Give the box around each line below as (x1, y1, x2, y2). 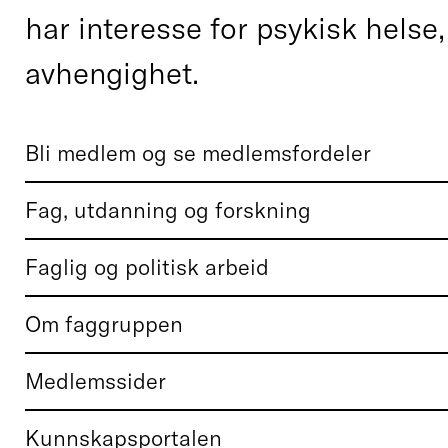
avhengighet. (25, 53, 200, 92)
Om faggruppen (25, 309, 184, 338)
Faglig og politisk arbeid (25, 252, 270, 281)
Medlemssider (25, 366, 167, 395)
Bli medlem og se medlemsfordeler (25, 138, 372, 167)
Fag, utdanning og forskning (25, 195, 312, 224)
